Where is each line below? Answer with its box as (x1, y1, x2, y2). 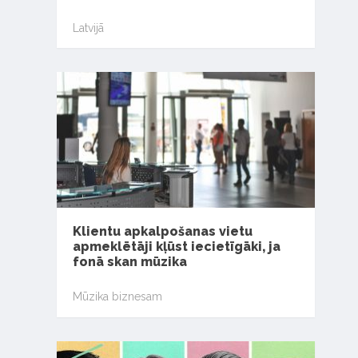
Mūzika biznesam (72, 290, 162, 304)
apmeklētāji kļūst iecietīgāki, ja (72, 238, 280, 254)
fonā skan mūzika (72, 253, 187, 269)
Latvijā (72, 22, 104, 35)
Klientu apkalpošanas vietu (72, 223, 253, 239)
